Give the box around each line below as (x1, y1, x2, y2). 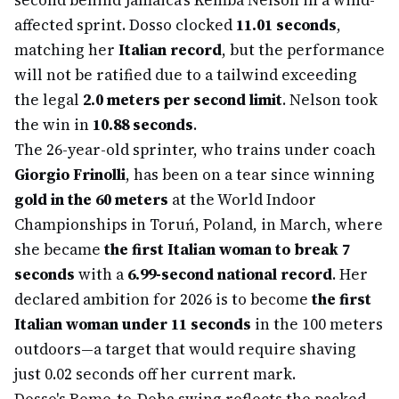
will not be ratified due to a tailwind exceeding (14, 64, 357, 85)
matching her (14, 39, 118, 61)
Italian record (118, 39, 222, 61)
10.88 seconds (93, 114, 193, 135)
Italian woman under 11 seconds (14, 313, 251, 335)
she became (14, 239, 104, 260)
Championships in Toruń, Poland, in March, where (14, 214, 383, 235)
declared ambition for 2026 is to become (14, 289, 312, 310)
